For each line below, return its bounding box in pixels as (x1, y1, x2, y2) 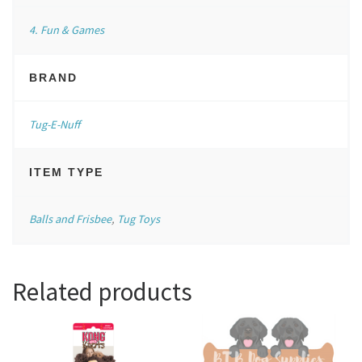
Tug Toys (116, 212, 160, 227)
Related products (12, 276, 192, 308)
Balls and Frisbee (28, 212, 112, 227)
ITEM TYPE (28, 165, 103, 179)
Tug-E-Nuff (28, 117, 80, 133)
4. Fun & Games (28, 22, 104, 37)
